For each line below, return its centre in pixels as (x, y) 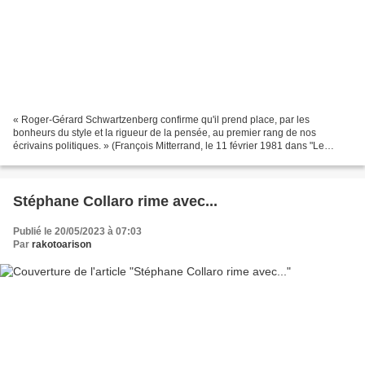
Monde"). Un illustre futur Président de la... (106, 159)
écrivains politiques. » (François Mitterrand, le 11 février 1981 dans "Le (169, 146)
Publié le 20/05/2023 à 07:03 (77, 232)
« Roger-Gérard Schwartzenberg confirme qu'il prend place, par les (161, 120)
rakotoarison (62, 245)
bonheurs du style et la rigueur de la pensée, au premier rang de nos (165, 133)
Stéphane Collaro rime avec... (115, 202)
